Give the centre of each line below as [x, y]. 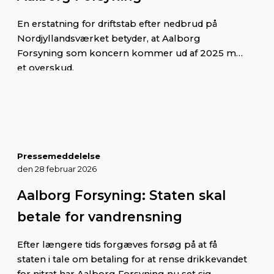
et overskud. [46, 68]
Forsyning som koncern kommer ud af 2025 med [132, 53]
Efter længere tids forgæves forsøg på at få [117, 244]
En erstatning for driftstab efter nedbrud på [117, 24]
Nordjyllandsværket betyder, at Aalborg [109, 38]
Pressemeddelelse [59, 156]
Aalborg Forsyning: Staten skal [121, 195]
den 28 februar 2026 [57, 168]
